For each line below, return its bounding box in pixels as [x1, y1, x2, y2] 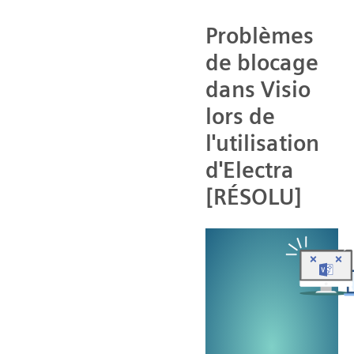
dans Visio [205, 75, 311, 103]
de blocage [205, 48, 318, 76]
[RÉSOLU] [205, 183, 302, 210]
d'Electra [205, 156, 294, 183]
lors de [205, 102, 275, 130]
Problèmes [205, 21, 314, 49]
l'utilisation [205, 129, 319, 156]
